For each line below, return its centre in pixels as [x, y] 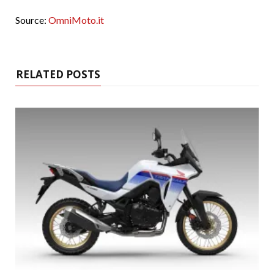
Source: [32, 20]
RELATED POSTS [58, 75]
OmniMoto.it [76, 20]
